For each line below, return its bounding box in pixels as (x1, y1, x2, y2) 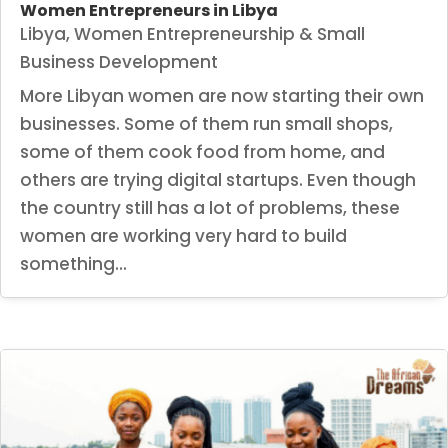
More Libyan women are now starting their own (20, 83, 424, 108)
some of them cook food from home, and (20, 139, 385, 164)
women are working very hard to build (20, 223, 347, 248)
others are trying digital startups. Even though (20, 167, 416, 192)
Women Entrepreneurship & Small (74, 21, 365, 46)
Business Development (20, 49, 218, 74)
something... (20, 251, 127, 276)
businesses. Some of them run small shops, (20, 111, 393, 136)
